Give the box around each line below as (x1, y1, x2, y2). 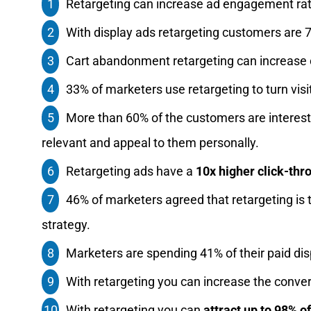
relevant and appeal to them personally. (42, 135, 259, 150)
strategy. (42, 217, 90, 232)
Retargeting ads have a (66, 163, 196, 178)
